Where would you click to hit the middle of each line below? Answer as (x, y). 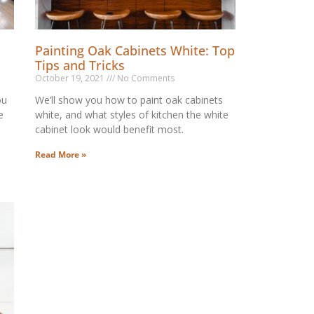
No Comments (144, 78)
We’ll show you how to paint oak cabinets (129, 100)
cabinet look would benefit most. (109, 129)
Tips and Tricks (80, 65)
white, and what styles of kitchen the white (131, 114)
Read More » (60, 154)
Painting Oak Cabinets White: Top (135, 50)
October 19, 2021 (70, 78)
